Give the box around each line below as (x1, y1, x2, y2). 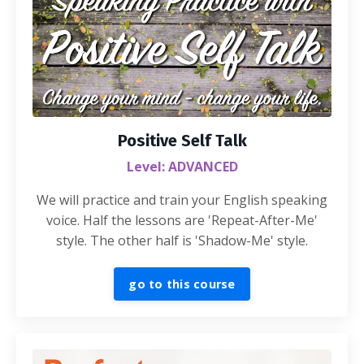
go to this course (128, 276, 236, 292)
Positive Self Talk (117, 131, 247, 151)
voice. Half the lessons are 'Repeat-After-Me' (46, 211, 318, 230)
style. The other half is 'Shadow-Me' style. (56, 232, 308, 250)
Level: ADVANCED (126, 158, 238, 176)
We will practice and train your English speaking (37, 191, 327, 210)
